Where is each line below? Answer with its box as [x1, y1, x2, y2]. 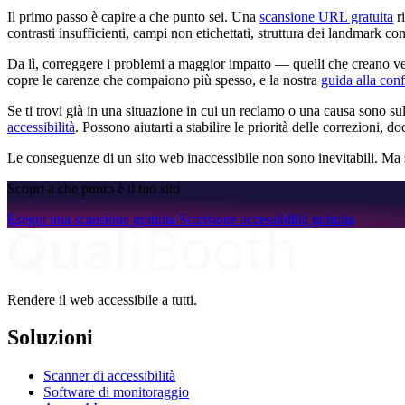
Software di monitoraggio [43, 384, 189, 400]
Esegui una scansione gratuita [7, 211, 179, 227]
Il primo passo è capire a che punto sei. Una [7, 8, 259, 24]
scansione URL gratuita [259, 8, 393, 24]
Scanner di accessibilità [43, 368, 175, 384]
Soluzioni [7, 325, 93, 350]
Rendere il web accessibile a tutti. [7, 291, 197, 307]
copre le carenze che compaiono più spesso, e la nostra [7, 71, 321, 88]
